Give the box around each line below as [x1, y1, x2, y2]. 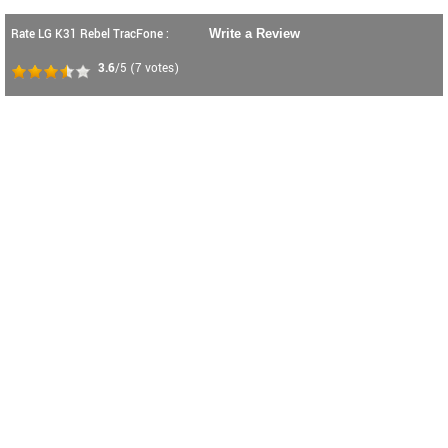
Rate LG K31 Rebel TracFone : [11, 26, 169, 43]
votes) [142, 60, 179, 77]
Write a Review [209, 26, 300, 41]
